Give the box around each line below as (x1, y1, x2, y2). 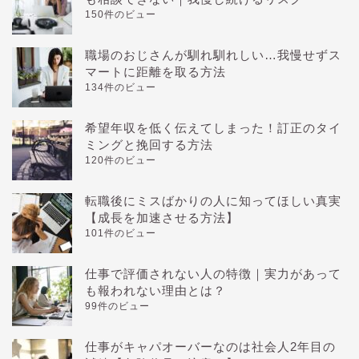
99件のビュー (85, 300, 150, 312)
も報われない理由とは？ (85, 283, 226, 297)
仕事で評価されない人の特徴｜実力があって (85, 266, 341, 280)
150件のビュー (85, 8, 156, 20)
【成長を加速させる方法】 (85, 210, 239, 224)
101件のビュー (85, 227, 156, 239)
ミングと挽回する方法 (85, 137, 213, 151)
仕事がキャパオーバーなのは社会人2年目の (85, 339, 336, 353)
